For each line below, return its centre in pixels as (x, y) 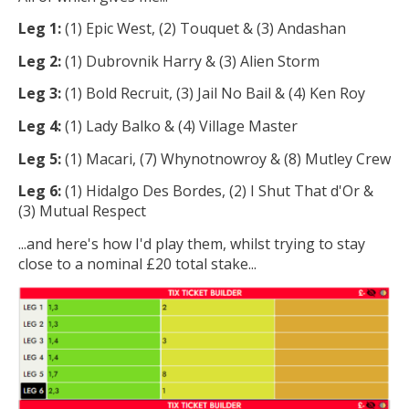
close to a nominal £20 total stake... (137, 263)
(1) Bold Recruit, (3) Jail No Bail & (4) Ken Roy (215, 94)
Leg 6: (42, 191)
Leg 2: (42, 61)
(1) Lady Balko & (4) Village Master (181, 126)
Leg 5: (42, 158)
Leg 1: (42, 29)
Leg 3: (42, 94)
